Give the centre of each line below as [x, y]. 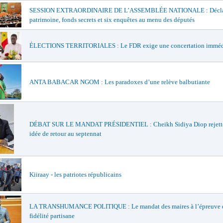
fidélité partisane [52, 216]
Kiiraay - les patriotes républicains [75, 175]
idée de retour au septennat [65, 134]
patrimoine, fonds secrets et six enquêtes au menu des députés [112, 20]
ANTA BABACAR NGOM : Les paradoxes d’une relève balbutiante [120, 82]
